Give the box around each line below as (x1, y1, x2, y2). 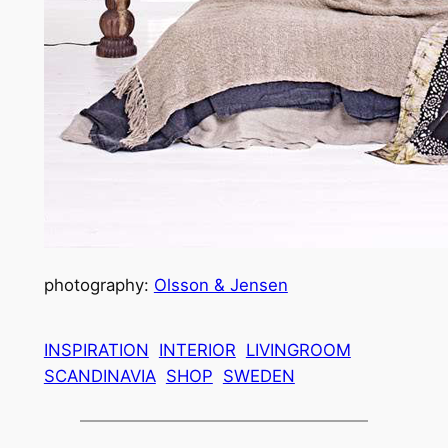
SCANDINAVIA (43, 365, 156, 386)
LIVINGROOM (245, 339, 351, 360)
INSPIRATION (43, 339, 149, 360)
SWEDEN (222, 365, 295, 386)
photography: (43, 274, 154, 295)
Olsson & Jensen (153, 274, 288, 295)
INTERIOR (158, 339, 236, 360)
